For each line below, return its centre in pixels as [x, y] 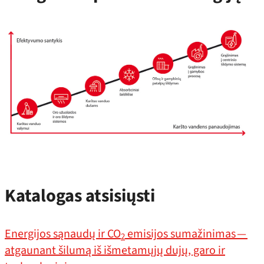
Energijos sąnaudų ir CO [63, 234]
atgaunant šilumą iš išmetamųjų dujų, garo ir [115, 250]
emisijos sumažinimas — [186, 234]
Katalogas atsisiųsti [80, 196]
